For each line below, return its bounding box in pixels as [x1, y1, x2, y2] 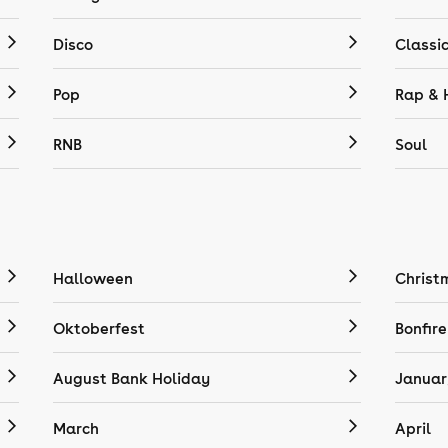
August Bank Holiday [53, 369, 211, 388]
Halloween [53, 269, 134, 288]
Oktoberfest [53, 319, 146, 338]
